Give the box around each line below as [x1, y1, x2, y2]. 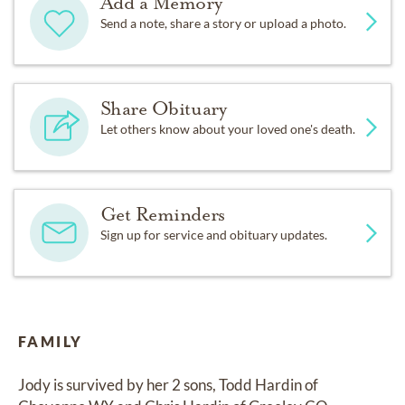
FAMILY [18, 333, 83, 351]
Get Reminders [99, 202, 225, 227]
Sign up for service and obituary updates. [99, 227, 327, 243]
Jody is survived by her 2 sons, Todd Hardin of [18, 375, 318, 395]
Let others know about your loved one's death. [99, 121, 355, 137]
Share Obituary [99, 97, 227, 121]
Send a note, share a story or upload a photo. [99, 15, 346, 32]
